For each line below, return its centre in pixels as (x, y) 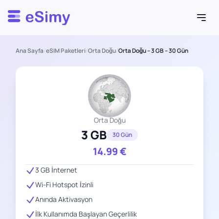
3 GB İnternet (56, 170)
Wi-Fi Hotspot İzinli (64, 185)
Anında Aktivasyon (64, 199)
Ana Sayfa (30, 51)
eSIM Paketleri (66, 51)
